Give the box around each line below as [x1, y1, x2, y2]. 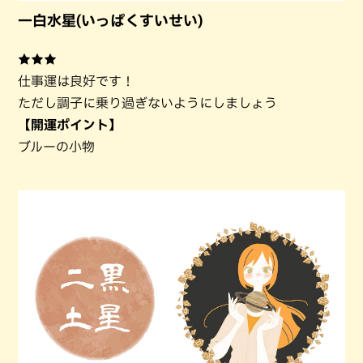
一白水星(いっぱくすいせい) [18, 13, 217, 28]
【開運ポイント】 [18, 118, 122, 132]
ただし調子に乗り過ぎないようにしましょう [18, 96, 277, 110]
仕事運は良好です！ [18, 75, 135, 88]
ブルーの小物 [18, 140, 95, 154]
